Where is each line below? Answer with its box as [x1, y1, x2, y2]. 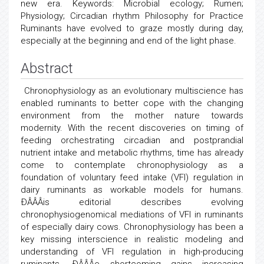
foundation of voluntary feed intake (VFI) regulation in [21, 172, 243, 183]
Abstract [21, 60, 73, 77]
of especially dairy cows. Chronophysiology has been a [21, 222, 243, 232]
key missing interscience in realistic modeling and [21, 234, 243, 245]
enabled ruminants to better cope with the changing [21, 98, 243, 108]
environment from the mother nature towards [21, 110, 243, 121]
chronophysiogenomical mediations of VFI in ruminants [21, 209, 243, 220]
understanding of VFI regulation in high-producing [21, 246, 243, 257]
